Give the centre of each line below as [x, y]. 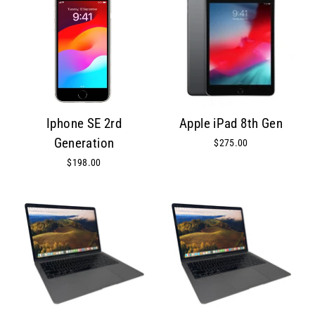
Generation [84, 144]
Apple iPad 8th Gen [231, 124]
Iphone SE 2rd [84, 124]
